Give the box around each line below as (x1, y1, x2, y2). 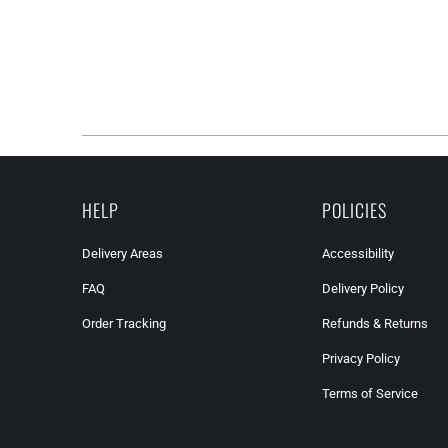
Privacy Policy (322, 351, 400, 367)
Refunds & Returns (322, 316, 428, 332)
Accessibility (322, 246, 394, 262)
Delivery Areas (82, 246, 163, 262)
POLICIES (322, 197, 387, 224)
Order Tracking (82, 316, 166, 332)
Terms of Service (322, 386, 418, 402)
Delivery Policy (322, 281, 404, 297)
